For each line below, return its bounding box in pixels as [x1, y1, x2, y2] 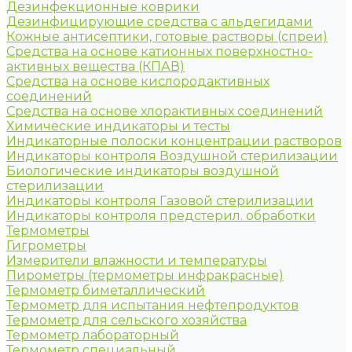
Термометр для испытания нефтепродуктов [6, 298, 299, 313]
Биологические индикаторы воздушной [6, 163, 279, 178]
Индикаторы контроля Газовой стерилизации [6, 193, 313, 208]
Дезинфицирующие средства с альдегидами [6, 14, 313, 29]
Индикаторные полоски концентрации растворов [6, 134, 342, 148]
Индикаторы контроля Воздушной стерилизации [6, 148, 338, 163]
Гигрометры [6, 238, 86, 253]
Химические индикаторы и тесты [6, 119, 230, 134]
